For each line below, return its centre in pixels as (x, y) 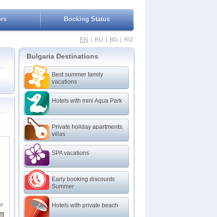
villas (59, 134)
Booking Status (87, 19)
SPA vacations (70, 153)
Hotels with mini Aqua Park (87, 101)
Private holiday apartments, (88, 127)
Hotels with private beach (85, 205)
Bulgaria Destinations (62, 56)
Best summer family (77, 75)
